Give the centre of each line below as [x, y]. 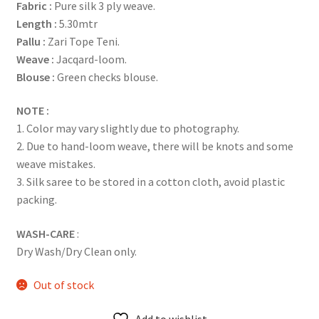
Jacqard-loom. [90, 59]
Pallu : [32, 41]
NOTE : [32, 111]
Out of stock [64, 285]
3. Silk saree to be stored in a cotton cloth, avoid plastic [150, 182]
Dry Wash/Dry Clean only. [76, 251]
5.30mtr [78, 23]
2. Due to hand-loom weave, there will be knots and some [155, 146]
